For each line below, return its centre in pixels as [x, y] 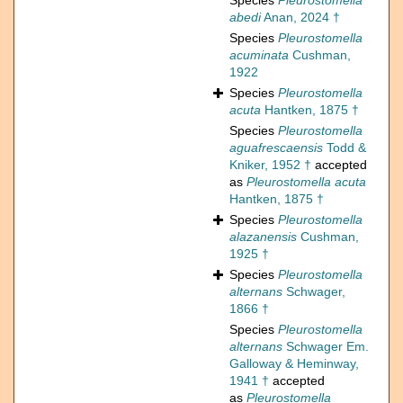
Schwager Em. [326, 347]
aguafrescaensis [276, 148]
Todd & [345, 148]
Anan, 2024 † [300, 18]
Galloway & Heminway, [294, 364]
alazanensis [263, 237]
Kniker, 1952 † [270, 165]
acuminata [259, 55]
